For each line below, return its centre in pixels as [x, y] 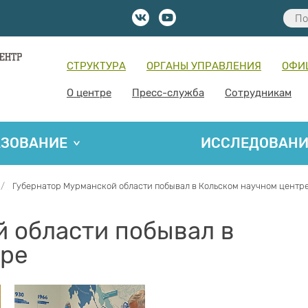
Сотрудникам [258, 92]
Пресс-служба [168, 92]
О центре [89, 92]
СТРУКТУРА [96, 66]
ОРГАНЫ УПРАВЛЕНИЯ [204, 66]
